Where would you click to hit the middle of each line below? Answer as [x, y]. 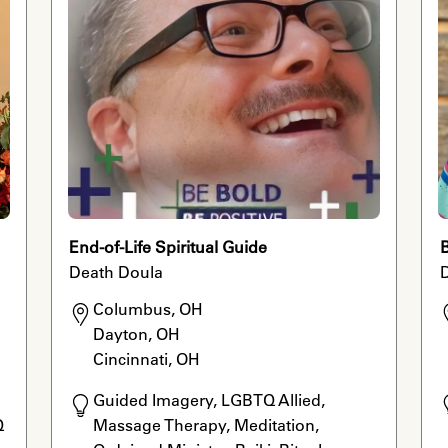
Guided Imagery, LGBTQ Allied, [209, 400]
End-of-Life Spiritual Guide [168, 247]
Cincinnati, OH [147, 359]
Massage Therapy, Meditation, [206, 425]
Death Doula [116, 272]
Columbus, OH [148, 309]
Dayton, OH [137, 334]
